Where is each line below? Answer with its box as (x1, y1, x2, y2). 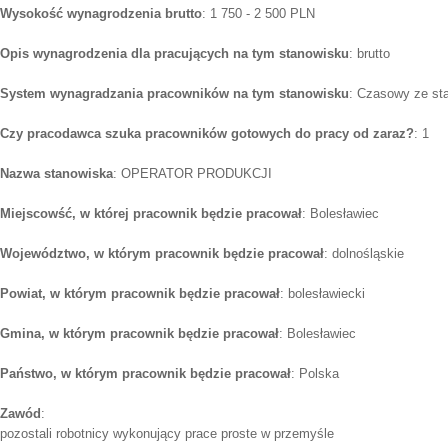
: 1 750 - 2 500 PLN (202, 5, 315, 21)
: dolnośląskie (324, 245, 404, 261)
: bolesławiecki (280, 285, 365, 301)
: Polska (291, 365, 339, 381)
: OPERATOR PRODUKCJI (113, 165, 272, 181)
